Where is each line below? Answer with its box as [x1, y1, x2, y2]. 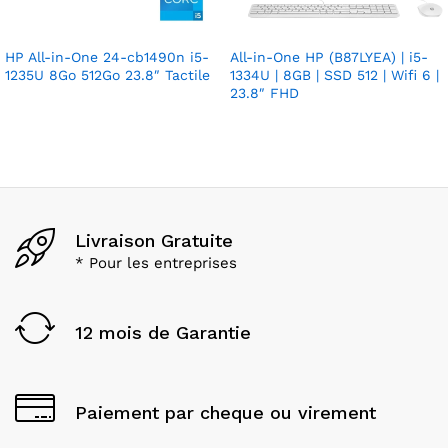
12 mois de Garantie [75, 322, 251, 344]
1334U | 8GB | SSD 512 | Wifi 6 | [230, 66, 439, 83]
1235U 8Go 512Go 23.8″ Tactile [5, 66, 210, 83]
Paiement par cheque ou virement [75, 402, 376, 424]
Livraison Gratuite [75, 230, 233, 252]
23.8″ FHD [230, 84, 299, 101]
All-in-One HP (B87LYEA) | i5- [230, 48, 428, 65]
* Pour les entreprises [75, 254, 237, 273]
